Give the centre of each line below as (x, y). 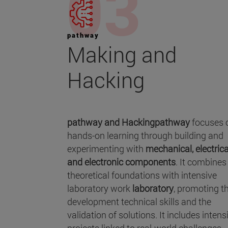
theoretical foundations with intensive (142, 175)
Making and (122, 54)
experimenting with (106, 149)
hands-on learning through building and (145, 136)
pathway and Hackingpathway (130, 122)
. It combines (201, 162)
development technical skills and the (139, 202)
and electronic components (121, 162)
